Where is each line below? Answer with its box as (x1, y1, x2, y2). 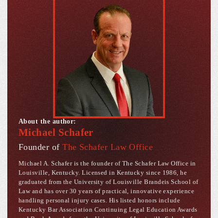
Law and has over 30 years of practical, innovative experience (18, 187, 195, 195)
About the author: (18, 118, 76, 126)
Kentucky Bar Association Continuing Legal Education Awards (18, 206, 198, 214)
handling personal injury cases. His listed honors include (18, 197, 181, 204)
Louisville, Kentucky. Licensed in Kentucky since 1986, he (18, 169, 187, 177)
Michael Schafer (18, 127, 93, 139)
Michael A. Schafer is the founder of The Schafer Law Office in (18, 160, 196, 167)
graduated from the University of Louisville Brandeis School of (18, 178, 199, 186)
